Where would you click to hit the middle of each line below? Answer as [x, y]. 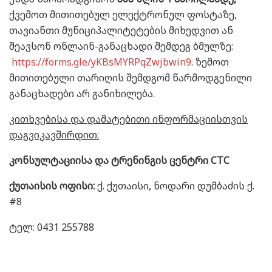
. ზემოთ [210, 62]
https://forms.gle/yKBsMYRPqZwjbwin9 [101, 62]
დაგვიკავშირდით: [54, 134]
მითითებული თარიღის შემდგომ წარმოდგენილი [131, 77]
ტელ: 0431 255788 [52, 227]
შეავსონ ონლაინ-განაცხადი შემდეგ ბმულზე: [121, 46]
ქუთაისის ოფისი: [52, 185]
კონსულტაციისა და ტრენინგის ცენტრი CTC [119, 160]
